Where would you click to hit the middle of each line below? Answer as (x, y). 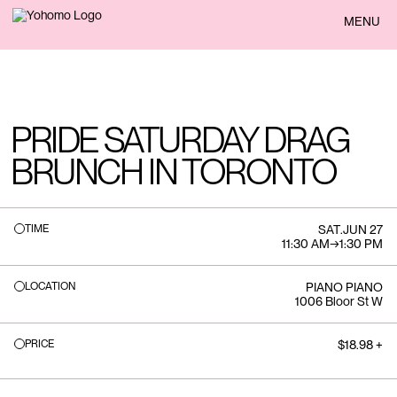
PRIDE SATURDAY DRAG (180, 140)
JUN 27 (363, 230)
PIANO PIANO (344, 287)
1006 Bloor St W (339, 301)
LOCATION (50, 286)
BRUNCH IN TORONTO (174, 172)
